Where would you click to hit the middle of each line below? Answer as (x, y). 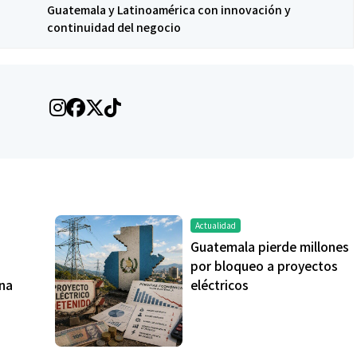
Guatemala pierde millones (270, 247)
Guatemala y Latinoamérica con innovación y (169, 10)
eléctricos (220, 285)
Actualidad (216, 226)
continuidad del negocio (114, 27)
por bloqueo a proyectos (264, 266)
